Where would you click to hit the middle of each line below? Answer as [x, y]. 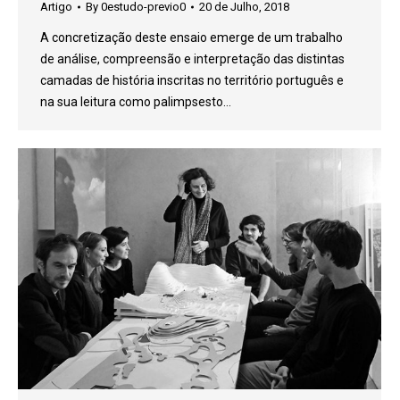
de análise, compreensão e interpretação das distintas [192, 59]
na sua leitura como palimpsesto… [136, 102]
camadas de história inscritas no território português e [192, 80]
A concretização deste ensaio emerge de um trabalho [192, 37]
